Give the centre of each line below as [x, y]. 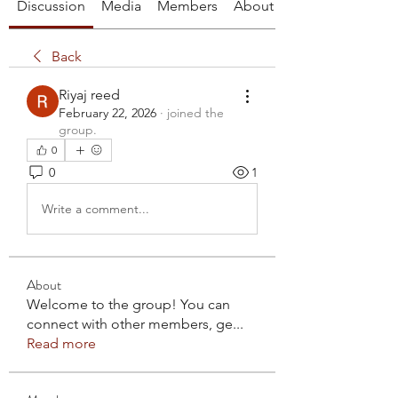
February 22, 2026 [107, 113]
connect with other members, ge [130, 324]
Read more [61, 343]
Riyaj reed [89, 95]
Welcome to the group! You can [128, 304]
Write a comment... [96, 208]
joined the [195, 113]
